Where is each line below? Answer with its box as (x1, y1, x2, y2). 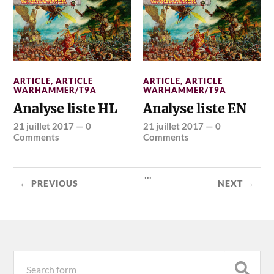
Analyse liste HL (13, 100, 118, 117)
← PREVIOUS (20, 179, 79, 189)
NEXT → (217, 179, 254, 189)
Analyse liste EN (143, 100, 246, 117)
